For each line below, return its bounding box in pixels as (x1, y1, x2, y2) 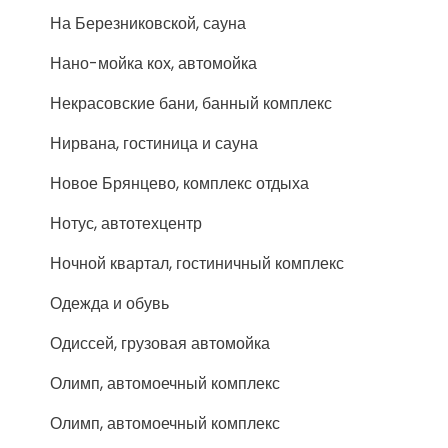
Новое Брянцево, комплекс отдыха (50, 172, 309, 195)
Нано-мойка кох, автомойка (50, 52, 257, 75)
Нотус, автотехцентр (50, 212, 202, 235)
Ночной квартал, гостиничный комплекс (50, 252, 344, 275)
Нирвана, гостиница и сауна (50, 132, 258, 155)
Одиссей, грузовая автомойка (50, 332, 270, 355)
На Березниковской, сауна (50, 12, 246, 35)
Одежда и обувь (50, 292, 169, 315)
